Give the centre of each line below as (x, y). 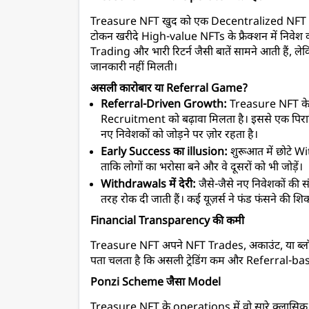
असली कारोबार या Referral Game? (169, 90)
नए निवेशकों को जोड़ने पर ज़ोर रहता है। (179, 136)
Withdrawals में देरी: (148, 186)
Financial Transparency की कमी (167, 222)
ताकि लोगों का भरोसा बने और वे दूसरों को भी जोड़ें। (202, 168)
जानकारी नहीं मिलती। (134, 68)
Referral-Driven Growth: (164, 106)
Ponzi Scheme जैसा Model (156, 283)
